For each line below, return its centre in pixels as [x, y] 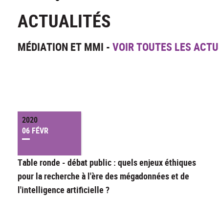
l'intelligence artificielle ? [64, 190]
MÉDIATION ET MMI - [65, 47]
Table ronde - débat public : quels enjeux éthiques [107, 163]
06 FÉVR [35, 131]
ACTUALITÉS [64, 21]
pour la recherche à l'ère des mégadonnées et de [103, 176]
